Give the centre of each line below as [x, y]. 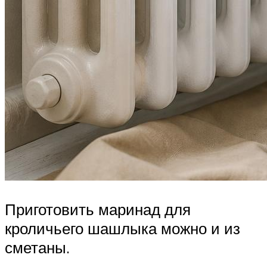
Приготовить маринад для [98, 209]
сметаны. [37, 247]
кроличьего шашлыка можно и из [122, 228]
